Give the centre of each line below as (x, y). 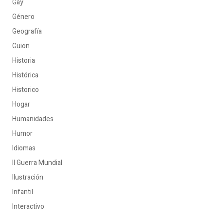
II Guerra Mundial (37, 163)
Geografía (27, 31)
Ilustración (28, 177)
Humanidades (33, 119)
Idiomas (24, 148)
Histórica (25, 75)
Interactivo (28, 207)
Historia (24, 61)
